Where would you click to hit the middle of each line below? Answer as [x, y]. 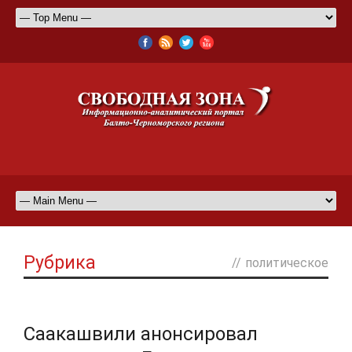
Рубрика [60, 262]
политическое [287, 262]
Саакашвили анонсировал [141, 334]
